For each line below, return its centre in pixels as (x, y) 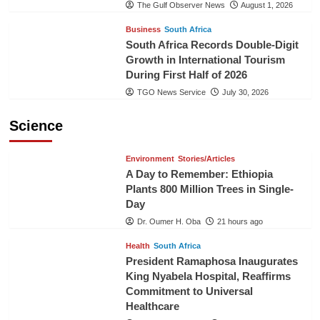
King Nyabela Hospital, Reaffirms (208, 276)
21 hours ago (240, 221)
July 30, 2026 (245, 92)
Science (36, 125)
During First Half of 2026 (186, 74)
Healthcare (152, 306)
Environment (150, 158)
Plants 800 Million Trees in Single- (209, 189)
